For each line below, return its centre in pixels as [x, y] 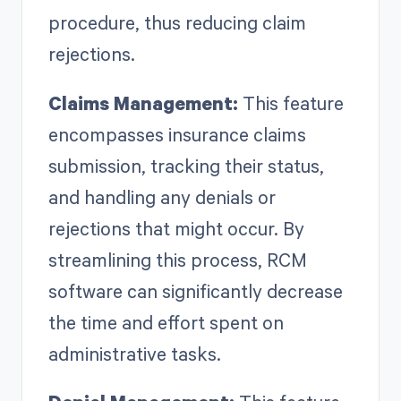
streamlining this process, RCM [177, 259]
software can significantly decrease [195, 290]
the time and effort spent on [166, 322]
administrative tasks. [134, 353]
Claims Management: [143, 102]
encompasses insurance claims [177, 134]
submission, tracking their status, [186, 165]
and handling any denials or [162, 196]
